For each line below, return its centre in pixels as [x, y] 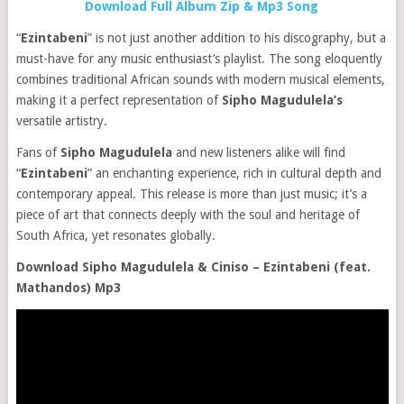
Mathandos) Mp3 [68, 288]
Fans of [38, 152]
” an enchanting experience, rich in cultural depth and [234, 173]
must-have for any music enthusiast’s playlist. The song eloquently [199, 59]
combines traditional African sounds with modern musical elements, [200, 79]
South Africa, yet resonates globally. [115, 235]
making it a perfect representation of [119, 100]
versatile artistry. [61, 121]
